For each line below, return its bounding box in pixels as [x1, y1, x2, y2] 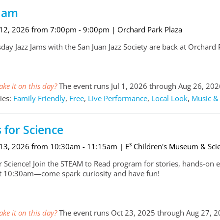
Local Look [151, 93, 188, 104]
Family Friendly [13, 93, 65, 104]
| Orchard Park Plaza [111, 25, 182, 35]
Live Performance [87, 93, 147, 104]
